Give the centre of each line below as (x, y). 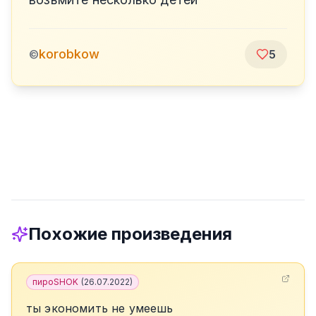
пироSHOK (55, 282)
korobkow (69, 54)
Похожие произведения (130, 234)
